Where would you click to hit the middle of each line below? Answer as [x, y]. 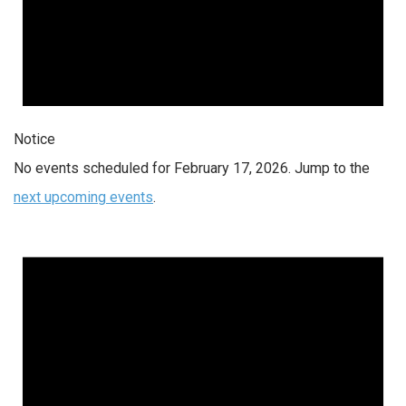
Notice [34, 139]
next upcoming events [83, 197]
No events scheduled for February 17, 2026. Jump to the [192, 168]
